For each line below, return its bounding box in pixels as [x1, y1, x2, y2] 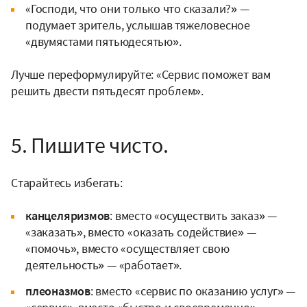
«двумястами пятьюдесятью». [25, 34, 182, 50]
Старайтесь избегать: [11, 175, 123, 191]
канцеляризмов [25, 208, 110, 224]
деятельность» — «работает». [25, 257, 182, 273]
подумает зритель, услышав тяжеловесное [25, 17, 250, 34]
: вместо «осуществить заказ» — [110, 208, 277, 224]
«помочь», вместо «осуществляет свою [25, 241, 230, 257]
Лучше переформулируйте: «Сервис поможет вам [11, 66, 271, 83]
